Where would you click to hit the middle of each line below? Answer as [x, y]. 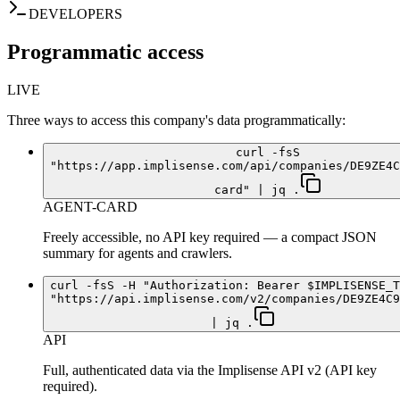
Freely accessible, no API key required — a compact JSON [210, 237]
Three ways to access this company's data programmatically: [176, 121]
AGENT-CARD [90, 207]
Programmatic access [105, 52]
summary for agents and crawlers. [137, 254]
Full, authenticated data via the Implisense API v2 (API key [210, 371]
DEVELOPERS [75, 14]
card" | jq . [257, 190]
